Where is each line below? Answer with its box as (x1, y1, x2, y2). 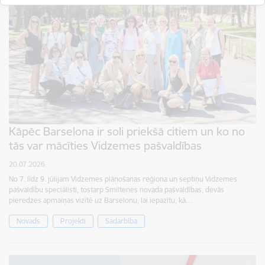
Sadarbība (105, 216, 137, 226)
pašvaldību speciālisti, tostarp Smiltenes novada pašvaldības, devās (9, 185, 224, 195)
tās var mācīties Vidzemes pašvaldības (9, 138, 202, 153)
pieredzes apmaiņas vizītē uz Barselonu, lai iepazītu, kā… (9, 196, 193, 205)
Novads (17, 216, 40, 226)
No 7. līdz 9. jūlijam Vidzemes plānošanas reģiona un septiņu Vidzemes (9, 174, 237, 184)
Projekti (60, 216, 86, 226)
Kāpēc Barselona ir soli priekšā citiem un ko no (9, 124, 245, 139)
